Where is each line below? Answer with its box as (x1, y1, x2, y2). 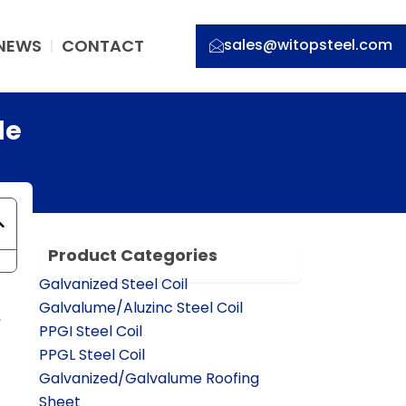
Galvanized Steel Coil (38, 274, 188, 295)
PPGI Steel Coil (38, 321, 142, 343)
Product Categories (47, 244, 217, 267)
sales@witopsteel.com (223, 34, 392, 56)
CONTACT (62, 34, 145, 58)
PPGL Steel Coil (38, 344, 145, 366)
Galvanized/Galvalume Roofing (38, 368, 259, 390)
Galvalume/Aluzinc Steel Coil (38, 297, 243, 319)
